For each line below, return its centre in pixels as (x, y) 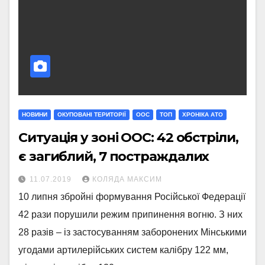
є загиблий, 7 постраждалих (114, 156)
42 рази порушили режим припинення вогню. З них (130, 214)
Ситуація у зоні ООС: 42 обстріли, (128, 138)
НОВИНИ (35, 114)
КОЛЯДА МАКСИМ (127, 179)
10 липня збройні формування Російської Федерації (132, 197)
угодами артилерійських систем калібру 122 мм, (123, 250)
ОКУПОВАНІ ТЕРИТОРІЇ (92, 114)
